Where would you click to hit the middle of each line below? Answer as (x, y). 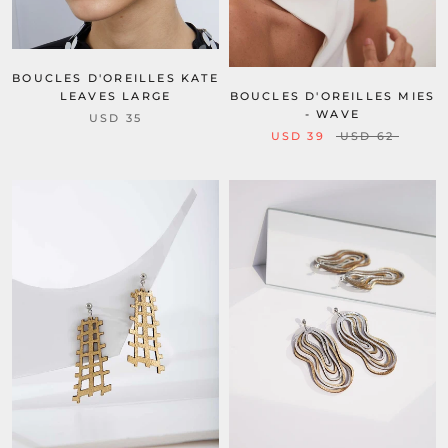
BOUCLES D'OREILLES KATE (115, 78)
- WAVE (332, 114)
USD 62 (367, 136)
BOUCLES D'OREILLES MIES (332, 96)
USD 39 (297, 136)
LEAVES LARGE (115, 96)
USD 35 (115, 118)
